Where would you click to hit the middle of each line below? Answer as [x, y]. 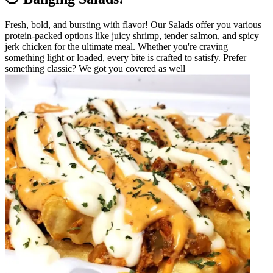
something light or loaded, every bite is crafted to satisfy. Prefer [126, 57]
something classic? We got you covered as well [95, 68]
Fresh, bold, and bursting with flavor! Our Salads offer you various [133, 24]
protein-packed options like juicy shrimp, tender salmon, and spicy [132, 35]
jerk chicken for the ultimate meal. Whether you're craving [116, 46]
